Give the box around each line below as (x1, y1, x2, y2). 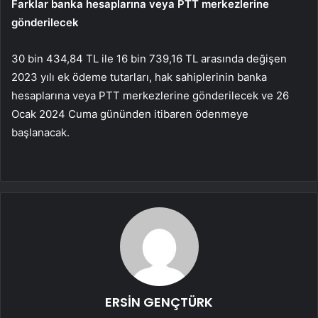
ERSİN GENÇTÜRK (105, 293, 213, 312)
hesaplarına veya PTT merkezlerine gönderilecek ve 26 (11, 89, 289, 103)
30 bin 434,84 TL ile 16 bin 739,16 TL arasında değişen (11, 52, 287, 66)
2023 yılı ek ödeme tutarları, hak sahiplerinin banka (11, 70, 267, 84)
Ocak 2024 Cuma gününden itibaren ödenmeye (11, 107, 248, 121)
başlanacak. (11, 126, 70, 140)
